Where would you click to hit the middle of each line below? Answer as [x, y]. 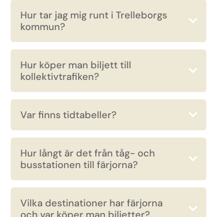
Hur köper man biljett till [76, 65]
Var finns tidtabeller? [69, 115]
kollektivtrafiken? [60, 77]
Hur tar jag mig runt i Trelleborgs [94, 15]
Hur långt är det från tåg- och [88, 153]
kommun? [43, 27]
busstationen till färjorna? [79, 165]
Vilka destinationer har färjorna [92, 203]
